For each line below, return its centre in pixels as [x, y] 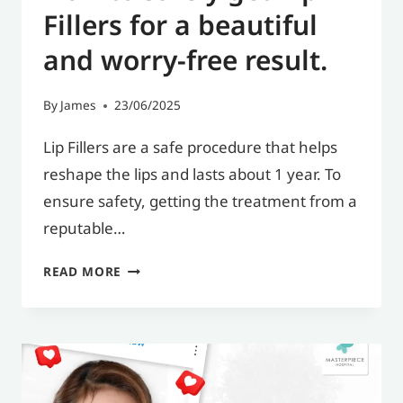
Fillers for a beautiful [180, 27]
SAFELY [144, 324]
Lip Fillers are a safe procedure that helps [190, 148]
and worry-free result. [185, 63]
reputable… [84, 229]
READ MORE [83, 272]
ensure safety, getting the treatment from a [200, 202]
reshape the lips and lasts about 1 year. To [192, 175]
